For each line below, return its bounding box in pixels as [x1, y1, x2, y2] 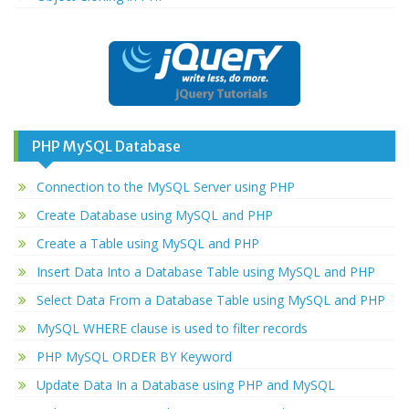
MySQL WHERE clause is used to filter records [37, 320, 308, 338]
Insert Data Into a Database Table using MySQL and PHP [37, 263, 375, 281]
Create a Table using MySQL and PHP [37, 235, 259, 253]
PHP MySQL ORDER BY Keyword [37, 348, 232, 366]
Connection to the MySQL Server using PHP [37, 178, 295, 196]
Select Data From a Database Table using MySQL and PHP [37, 291, 385, 309]
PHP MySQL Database [32, 137, 181, 156]
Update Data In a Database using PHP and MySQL [37, 376, 335, 394]
